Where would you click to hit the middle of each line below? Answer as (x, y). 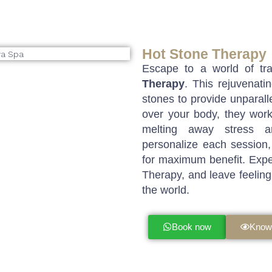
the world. (166, 190)
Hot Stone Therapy (204, 54)
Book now (192, 226)
